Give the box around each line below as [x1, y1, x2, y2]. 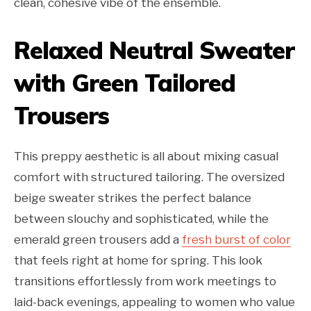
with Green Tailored [14, 68, 235, 99]
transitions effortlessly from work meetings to [14, 274, 276, 289]
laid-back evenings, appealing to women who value [14, 295, 295, 310]
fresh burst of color [182, 233, 291, 247]
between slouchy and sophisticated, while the [14, 212, 269, 226]
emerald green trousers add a [14, 233, 182, 247]
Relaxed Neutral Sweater [14, 35, 294, 66]
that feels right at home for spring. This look [14, 253, 262, 268]
